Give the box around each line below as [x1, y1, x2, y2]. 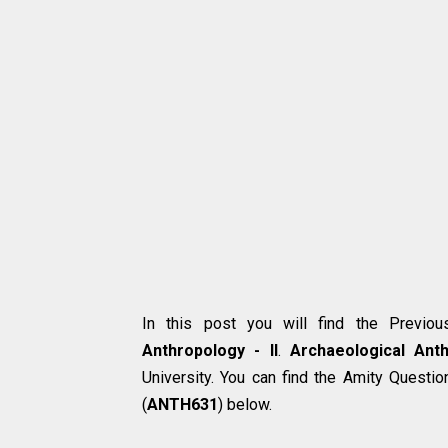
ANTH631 [147, 394, 218, 414]
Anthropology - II [142, 340, 278, 360]
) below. [218, 394, 272, 414]
